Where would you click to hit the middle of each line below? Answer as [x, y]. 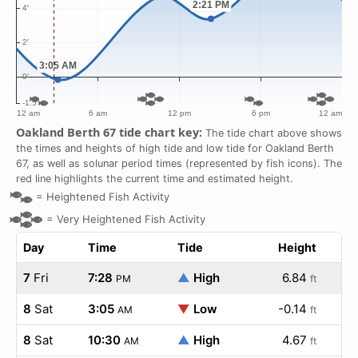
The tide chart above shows [272, 133]
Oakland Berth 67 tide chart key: [109, 132]
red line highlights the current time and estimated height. [155, 179]
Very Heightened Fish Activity [131, 219]
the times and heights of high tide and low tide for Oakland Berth [175, 148]
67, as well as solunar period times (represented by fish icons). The [179, 163]
